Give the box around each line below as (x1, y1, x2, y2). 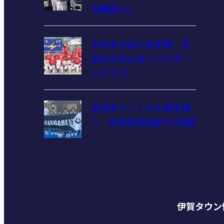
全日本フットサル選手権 (90, 101, 190, 114)
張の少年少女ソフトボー (90, 51, 190, 65)
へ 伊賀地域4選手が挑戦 (90, 115, 196, 129)
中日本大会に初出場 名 (90, 37, 190, 50)
